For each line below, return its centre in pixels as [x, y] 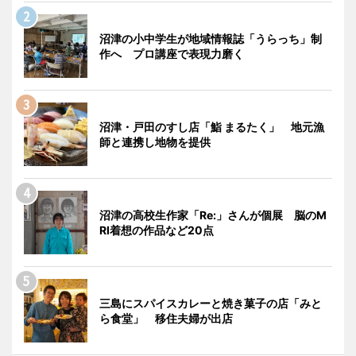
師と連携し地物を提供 [155, 142]
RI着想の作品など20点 [157, 230]
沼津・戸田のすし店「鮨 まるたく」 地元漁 [212, 127]
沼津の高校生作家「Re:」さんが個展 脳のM [213, 215]
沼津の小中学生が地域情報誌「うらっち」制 [211, 39]
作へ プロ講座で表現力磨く [172, 54]
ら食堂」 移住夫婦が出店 [166, 319]
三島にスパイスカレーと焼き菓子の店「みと [211, 304]
